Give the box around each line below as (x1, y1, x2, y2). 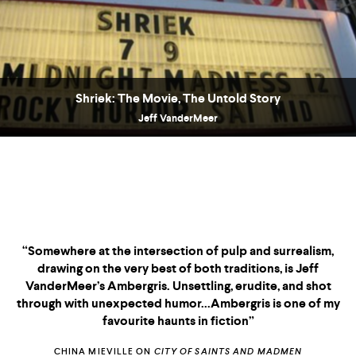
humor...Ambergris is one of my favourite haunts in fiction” (13, 306, 343, 323)
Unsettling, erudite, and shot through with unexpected (25, 288, 331, 306)
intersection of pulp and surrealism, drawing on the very (21, 253, 335, 271)
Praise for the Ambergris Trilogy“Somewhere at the (34, 236, 322, 253)
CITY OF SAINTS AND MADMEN (113, 339, 262, 351)
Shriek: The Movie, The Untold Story (75, 90, 281, 107)
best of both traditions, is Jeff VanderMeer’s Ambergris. (21, 271, 335, 288)
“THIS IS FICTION (261, 339, 342, 351)
